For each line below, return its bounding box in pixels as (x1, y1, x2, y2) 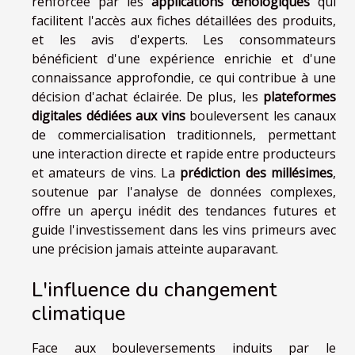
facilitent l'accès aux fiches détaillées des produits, (32, 11, 336, 29)
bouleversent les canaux (185, 106, 336, 124)
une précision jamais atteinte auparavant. (32, 239, 278, 258)
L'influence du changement (32, 276, 277, 304)
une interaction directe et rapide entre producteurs (32, 144, 336, 162)
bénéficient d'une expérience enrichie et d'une (32, 49, 336, 67)
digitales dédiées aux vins (32, 106, 185, 124)
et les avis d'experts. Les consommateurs (32, 30, 336, 48)
